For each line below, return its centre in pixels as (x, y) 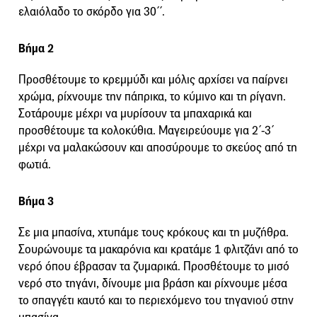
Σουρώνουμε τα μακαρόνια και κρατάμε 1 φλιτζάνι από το (158, 249)
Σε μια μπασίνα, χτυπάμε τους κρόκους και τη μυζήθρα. (154, 232)
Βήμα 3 (36, 201)
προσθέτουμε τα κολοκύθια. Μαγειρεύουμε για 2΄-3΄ (146, 130)
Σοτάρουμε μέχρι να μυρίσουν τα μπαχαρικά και (135, 113)
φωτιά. (35, 164)
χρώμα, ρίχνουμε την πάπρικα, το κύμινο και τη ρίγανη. (152, 96)
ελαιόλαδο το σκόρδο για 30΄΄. (92, 11)
